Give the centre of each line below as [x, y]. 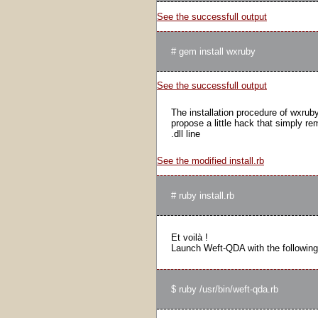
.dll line [186, 134]
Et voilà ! [190, 237]
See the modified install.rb [210, 160]
